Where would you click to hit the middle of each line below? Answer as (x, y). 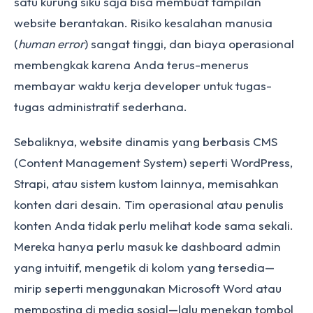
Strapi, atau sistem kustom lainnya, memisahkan (146, 183)
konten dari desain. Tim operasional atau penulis (149, 204)
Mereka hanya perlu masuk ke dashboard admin (147, 246)
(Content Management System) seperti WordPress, (153, 162)
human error (51, 44)
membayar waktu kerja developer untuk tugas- (143, 86)
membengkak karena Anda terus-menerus (131, 65)
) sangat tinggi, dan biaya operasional (189, 44)
